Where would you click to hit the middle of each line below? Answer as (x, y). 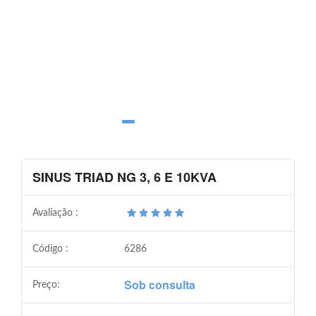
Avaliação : (55, 213)
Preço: (46, 285)
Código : (50, 249)
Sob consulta (160, 284)
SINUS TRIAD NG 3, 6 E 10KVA (124, 177)
